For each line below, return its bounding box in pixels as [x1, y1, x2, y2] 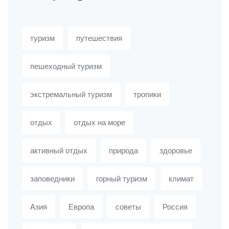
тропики [133, 89, 161, 100]
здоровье [159, 145, 192, 156]
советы [116, 201, 141, 213]
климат [169, 173, 194, 185]
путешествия [76, 33, 122, 44]
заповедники [30, 173, 75, 185]
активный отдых [30, 145, 87, 156]
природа [109, 145, 138, 156]
